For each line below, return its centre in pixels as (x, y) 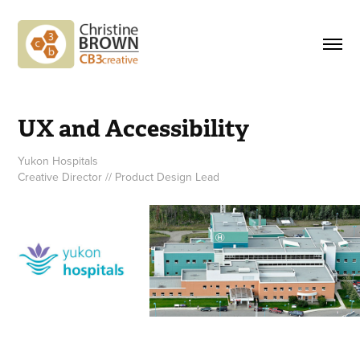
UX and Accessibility (134, 128)
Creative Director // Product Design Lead (119, 176)
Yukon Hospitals (58, 160)
